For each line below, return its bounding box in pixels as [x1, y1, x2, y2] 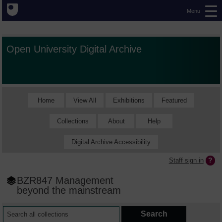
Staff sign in [168, 156, 204, 164]
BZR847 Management [17, 174, 114, 186]
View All [73, 96, 96, 104]
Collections [57, 117, 89, 125]
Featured [161, 96, 187, 104]
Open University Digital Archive [6, 43, 142, 55]
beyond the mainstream [17, 184, 121, 196]
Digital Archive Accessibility [71, 138, 151, 146]
